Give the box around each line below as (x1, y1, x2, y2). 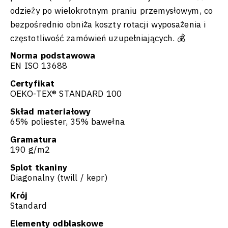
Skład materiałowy (10, 106, 91, 118)
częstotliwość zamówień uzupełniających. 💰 (10, 33, 186, 44)
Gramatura (10, 134, 57, 146)
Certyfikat (10, 78, 55, 90)
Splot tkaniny (10, 162, 67, 174)
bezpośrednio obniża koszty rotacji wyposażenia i (10, 19, 206, 31)
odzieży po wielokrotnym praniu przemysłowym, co (10, 5, 213, 17)
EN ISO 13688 (10, 60, 67, 72)
